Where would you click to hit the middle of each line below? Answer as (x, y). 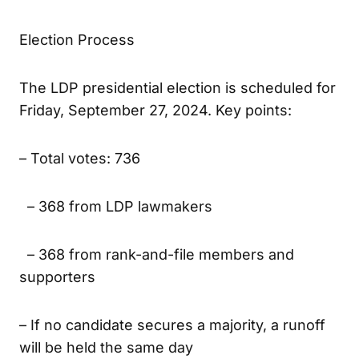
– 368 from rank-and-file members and (157, 286)
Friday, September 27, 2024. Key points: (155, 142)
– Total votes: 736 (80, 190)
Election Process (77, 71)
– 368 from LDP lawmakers (116, 238)
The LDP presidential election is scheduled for (177, 119)
